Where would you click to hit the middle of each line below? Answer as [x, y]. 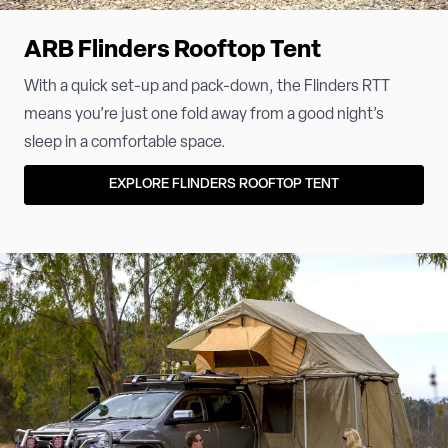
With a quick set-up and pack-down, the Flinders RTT [207, 86]
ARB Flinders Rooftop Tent [172, 50]
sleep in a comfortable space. [125, 142]
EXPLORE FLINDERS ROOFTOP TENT [224, 184]
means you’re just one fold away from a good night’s [204, 114]
